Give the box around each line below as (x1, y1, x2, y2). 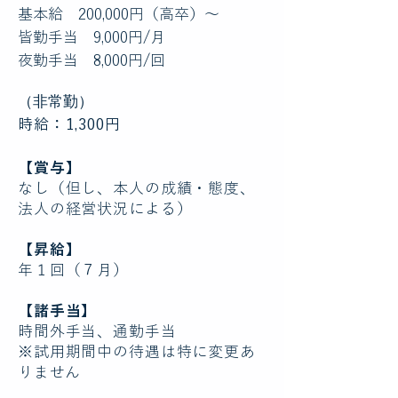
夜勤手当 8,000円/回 (18, 52, 165, 68)
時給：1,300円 (18, 116, 121, 131)
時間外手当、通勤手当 (18, 323, 177, 338)
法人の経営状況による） (18, 201, 193, 216)
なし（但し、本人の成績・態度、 (18, 180, 256, 195)
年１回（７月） (18, 262, 129, 277)
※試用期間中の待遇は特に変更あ (18, 344, 256, 359)
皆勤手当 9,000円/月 (18, 29, 165, 44)
